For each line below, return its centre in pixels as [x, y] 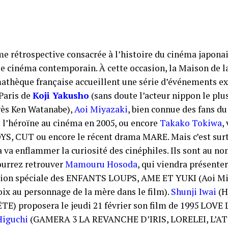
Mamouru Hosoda [101, 164]
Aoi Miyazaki [101, 109]
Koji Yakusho [61, 96]
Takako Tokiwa [191, 123]
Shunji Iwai [194, 192]
